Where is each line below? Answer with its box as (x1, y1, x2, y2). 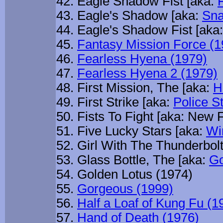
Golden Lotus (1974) (77, 167, 193, 182)
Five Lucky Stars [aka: (77, 124, 206, 138)
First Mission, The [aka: (77, 81, 213, 95)
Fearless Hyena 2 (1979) (77, 66, 218, 81)
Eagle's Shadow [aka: (77, 8, 202, 23)
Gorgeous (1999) (77, 182, 173, 196)
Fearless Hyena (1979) (77, 52, 207, 66)
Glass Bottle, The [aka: (77, 153, 209, 167)
